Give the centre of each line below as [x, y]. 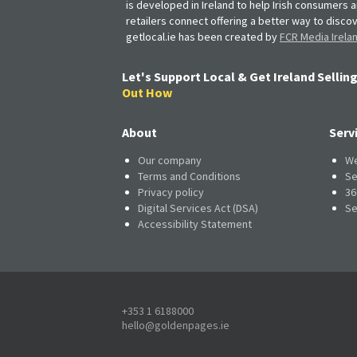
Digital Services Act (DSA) [198, 208]
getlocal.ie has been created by [203, 36]
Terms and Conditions [189, 176]
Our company [170, 160]
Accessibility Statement [195, 224]
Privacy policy [171, 192]
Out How [147, 92]
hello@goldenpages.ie [176, 325]
